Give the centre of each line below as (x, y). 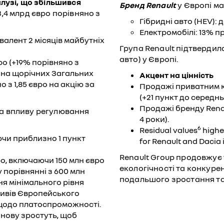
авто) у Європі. (149, 59)
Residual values (168, 130)
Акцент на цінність (176, 75)
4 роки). (154, 119)
